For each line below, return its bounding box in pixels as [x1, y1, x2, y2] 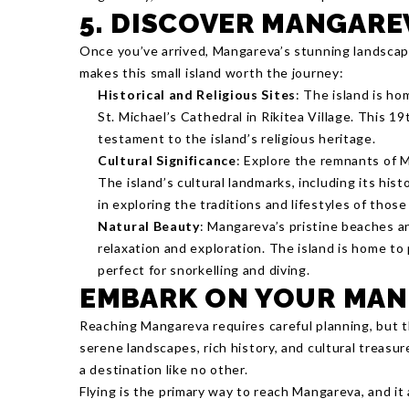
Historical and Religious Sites [98, 87, 296, 102]
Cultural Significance [98, 152, 236, 168]
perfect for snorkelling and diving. [98, 262, 310, 278]
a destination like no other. [79, 362, 248, 377]
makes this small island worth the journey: [79, 65, 344, 80]
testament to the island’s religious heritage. [98, 131, 376, 146]
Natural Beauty [98, 218, 200, 234]
